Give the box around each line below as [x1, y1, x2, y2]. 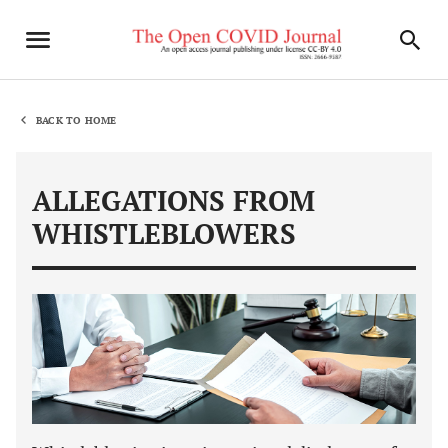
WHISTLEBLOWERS [32, 215, 296, 252]
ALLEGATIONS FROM [32, 182, 315, 219]
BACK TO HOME [36, 113, 117, 127]
